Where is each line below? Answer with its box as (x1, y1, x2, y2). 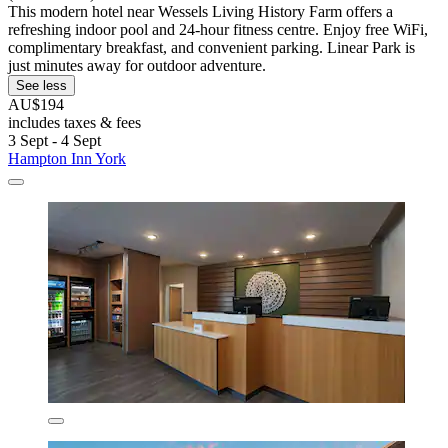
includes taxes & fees (8, 113, 141, 131)
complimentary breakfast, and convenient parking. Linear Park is (8, 38, 415, 56)
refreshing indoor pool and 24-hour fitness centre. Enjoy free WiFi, (8, 20, 428, 38)
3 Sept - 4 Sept (8, 131, 101, 149)
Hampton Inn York (8, 149, 126, 167)
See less (16, 77, 67, 93)
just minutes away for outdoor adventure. (8, 56, 266, 74)
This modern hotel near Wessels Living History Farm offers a (8, 2, 393, 20)
